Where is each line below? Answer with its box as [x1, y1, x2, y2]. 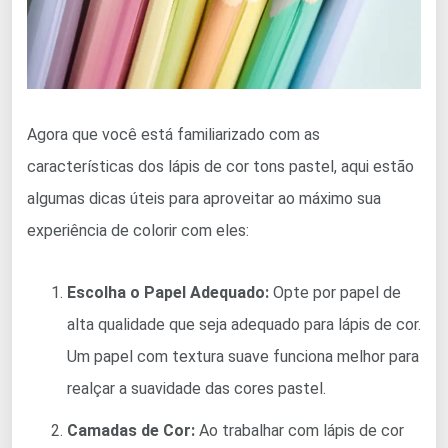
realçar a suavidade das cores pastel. [67, 379, 326, 399]
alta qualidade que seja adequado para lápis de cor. [67, 315, 421, 335]
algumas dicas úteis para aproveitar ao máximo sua [27, 189, 381, 209]
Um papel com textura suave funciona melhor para [67, 347, 419, 367]
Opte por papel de [269, 283, 401, 303]
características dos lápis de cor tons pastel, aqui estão [27, 157, 414, 177]
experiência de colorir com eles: [27, 221, 249, 241]
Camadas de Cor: [67, 421, 195, 441]
